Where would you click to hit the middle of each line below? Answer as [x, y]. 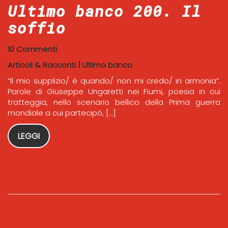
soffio [37, 27]
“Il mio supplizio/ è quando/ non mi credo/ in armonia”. [114, 80]
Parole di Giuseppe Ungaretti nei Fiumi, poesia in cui [114, 91]
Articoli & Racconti [42, 65]
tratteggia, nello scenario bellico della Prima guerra [114, 102]
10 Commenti [32, 49]
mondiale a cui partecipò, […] [62, 112]
